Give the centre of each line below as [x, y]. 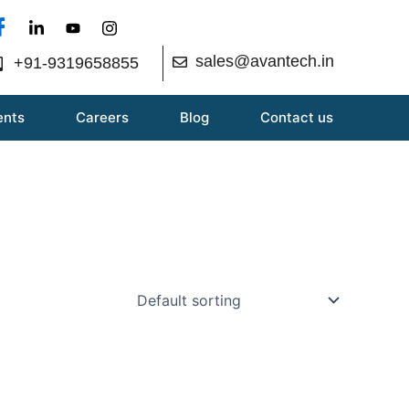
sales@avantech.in [264, 61]
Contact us [297, 117]
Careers [102, 117]
